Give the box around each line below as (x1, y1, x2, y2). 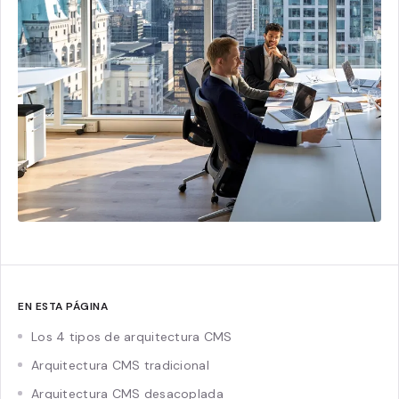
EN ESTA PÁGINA (18, 298, 108, 313)
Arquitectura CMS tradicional (31, 356, 209, 373)
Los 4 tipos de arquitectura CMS (31, 328, 232, 345)
